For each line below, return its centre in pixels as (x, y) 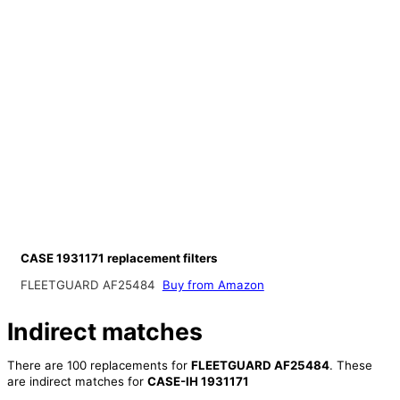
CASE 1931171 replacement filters (118, 258)
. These (350, 366)
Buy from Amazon (213, 285)
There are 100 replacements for (99, 366)
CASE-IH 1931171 (198, 382)
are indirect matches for (77, 382)
